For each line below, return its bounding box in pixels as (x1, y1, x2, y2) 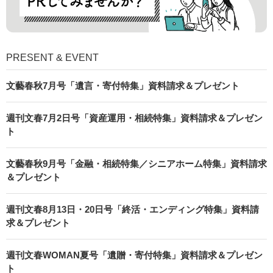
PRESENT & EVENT (6, 52, 99, 63)
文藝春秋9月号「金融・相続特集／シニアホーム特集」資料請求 (6, 158, 267, 169)
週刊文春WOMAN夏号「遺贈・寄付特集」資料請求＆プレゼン (6, 249, 263, 260)
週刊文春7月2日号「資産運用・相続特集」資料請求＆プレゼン (6, 112, 263, 123)
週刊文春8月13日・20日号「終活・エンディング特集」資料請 (6, 204, 259, 214)
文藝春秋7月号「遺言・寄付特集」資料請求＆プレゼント (6, 80, 239, 91)
